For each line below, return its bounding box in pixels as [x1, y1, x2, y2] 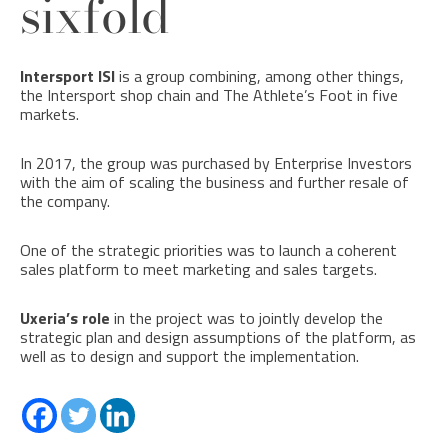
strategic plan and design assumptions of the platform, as [20, 324, 416, 349]
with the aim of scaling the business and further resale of [20, 169, 409, 194]
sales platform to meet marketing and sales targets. [20, 256, 377, 281]
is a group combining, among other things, [115, 63, 404, 88]
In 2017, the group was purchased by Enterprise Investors [20, 150, 412, 175]
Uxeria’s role [20, 305, 110, 330]
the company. [20, 188, 110, 213]
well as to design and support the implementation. [20, 343, 359, 368]
